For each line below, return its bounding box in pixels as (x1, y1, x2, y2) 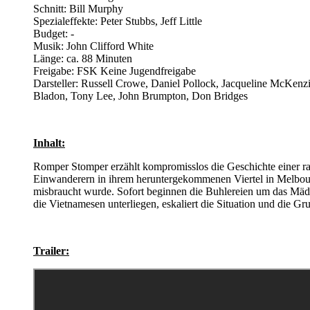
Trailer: (33, 244, 69, 257)
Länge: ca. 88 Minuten (33, 52, 132, 64)
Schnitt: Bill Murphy (33, 2, 123, 15)
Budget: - (33, 27, 74, 39)
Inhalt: (33, 136, 65, 149)
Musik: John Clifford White (33, 39, 154, 52)
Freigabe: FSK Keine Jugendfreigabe (33, 64, 196, 77)
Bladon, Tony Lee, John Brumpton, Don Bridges (33, 89, 248, 102)
